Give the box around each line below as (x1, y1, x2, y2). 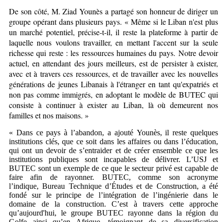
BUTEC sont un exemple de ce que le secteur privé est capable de (9, 164, 218, 172)
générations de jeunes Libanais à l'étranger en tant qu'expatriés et (9, 78, 218, 89)
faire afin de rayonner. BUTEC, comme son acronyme (9, 172, 218, 181)
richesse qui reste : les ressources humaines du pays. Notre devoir (9, 47, 218, 58)
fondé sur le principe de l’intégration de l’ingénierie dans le (9, 190, 218, 199)
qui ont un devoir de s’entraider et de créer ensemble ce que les (9, 146, 218, 155)
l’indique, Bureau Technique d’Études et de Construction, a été (9, 181, 218, 190)
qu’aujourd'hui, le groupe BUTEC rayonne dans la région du (9, 208, 218, 217)
